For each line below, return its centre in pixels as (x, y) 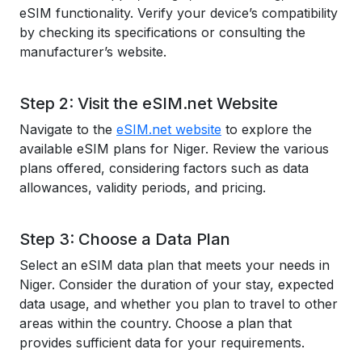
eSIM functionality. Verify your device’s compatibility (179, 13)
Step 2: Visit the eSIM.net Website (149, 103)
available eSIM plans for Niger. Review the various (174, 149)
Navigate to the (68, 129)
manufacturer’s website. (93, 52)
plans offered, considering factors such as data (164, 168)
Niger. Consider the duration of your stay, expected (177, 284)
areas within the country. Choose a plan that (156, 323)
